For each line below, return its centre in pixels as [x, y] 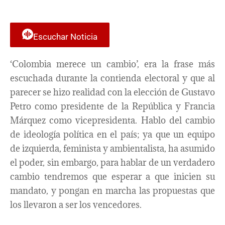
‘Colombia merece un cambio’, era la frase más [113, 64]
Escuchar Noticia [65, 36]
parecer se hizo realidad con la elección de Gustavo [113, 92]
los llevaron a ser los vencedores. [76, 204]
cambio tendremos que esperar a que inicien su [113, 176]
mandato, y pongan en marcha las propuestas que [113, 190]
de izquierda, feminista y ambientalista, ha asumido [113, 148]
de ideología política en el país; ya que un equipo [113, 134]
